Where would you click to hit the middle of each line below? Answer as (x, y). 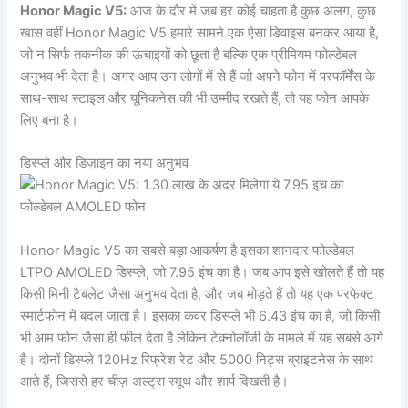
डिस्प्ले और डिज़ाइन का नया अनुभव (105, 163)
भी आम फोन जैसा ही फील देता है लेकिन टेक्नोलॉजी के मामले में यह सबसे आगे (202, 337)
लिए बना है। (50, 120)
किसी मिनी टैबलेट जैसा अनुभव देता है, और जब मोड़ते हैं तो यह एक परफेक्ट (198, 294)
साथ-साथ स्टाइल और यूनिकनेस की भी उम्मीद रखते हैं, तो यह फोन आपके (195, 98)
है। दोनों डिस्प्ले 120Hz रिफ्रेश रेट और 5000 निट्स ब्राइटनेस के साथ (197, 359)
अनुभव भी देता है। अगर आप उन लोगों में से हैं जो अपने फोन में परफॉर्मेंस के (198, 76)
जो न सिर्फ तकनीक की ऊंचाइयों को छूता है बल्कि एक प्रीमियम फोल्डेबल (189, 54)
